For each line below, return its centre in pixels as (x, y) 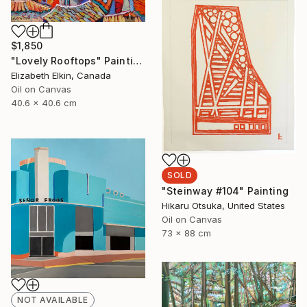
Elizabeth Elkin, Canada (61, 75)
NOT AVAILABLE (53, 299)
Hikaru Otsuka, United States (223, 205)
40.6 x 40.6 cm (44, 102)
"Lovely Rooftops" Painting (137, 60)
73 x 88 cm (186, 233)
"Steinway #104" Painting (225, 191)
